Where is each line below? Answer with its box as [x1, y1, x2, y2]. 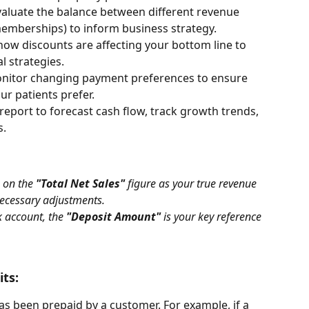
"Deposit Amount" [66, 208, 161, 224]
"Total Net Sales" [36, 175, 125, 191]
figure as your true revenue [125, 175, 259, 191]
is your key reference [161, 208, 264, 224]
